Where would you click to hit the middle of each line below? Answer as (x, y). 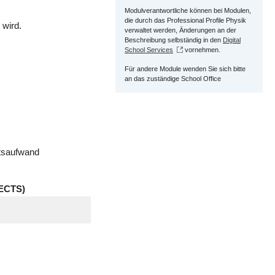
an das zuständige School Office (173, 79)
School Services (149, 50)
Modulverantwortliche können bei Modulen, (188, 10)
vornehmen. (202, 50)
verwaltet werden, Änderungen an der (180, 30)
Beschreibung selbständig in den (174, 40)
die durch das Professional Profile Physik (185, 20)
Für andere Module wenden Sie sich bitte (185, 69)
